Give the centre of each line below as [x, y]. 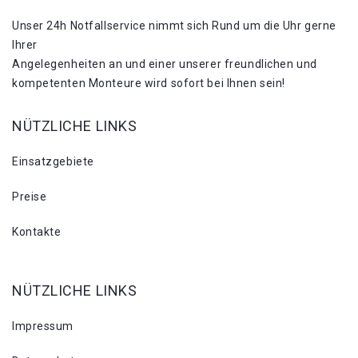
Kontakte [37, 231]
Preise [30, 196]
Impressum [43, 326]
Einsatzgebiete [53, 161]
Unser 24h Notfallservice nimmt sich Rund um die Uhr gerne [174, 25]
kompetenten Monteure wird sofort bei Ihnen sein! [149, 83]
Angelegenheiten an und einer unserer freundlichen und [165, 64]
